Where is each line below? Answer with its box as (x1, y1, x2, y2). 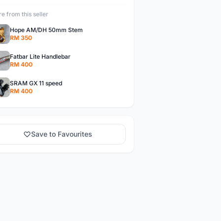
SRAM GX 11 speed (9, 79, 62, 87)
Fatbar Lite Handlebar (9, 53, 71, 60)
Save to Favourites (31, 130, 93, 138)
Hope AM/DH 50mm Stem (9, 26, 83, 34)
